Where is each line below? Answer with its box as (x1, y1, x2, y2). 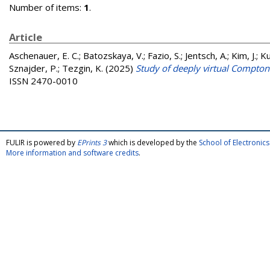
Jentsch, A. (185, 49, 227, 61)
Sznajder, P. (9, 62, 58, 74)
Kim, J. (231, 49, 256, 61)
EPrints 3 (77, 137, 107, 148)
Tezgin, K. (62, 62, 103, 74)
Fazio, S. (148, 49, 181, 61)
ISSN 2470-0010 (9, 75, 78, 87)
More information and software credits (6, 148, 139, 158)
